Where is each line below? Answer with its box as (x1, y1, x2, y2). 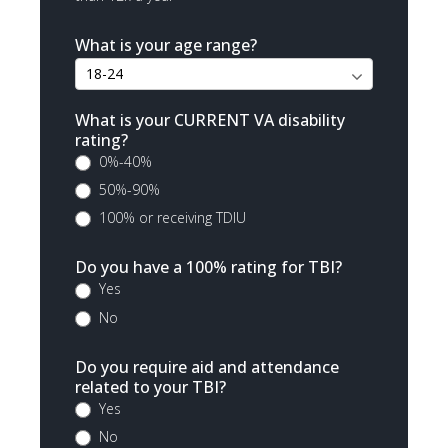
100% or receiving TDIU (95, 208, 246, 228)
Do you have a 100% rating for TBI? (75, 256, 342, 279)
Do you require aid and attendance (75, 355, 339, 378)
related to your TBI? (75, 375, 226, 398)
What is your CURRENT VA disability (75, 108, 345, 131)
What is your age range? (75, 33, 257, 56)
